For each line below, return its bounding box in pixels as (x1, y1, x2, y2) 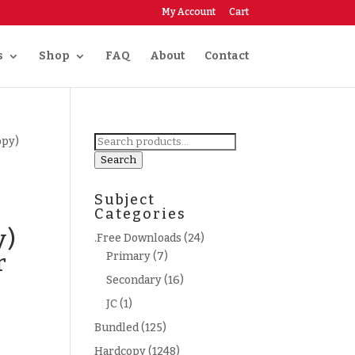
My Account (161, 6, 216, 17)
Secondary (106, 273, 162, 287)
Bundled (94, 321, 139, 334)
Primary (106, 250, 151, 263)
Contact (204, 49, 249, 63)
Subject (94, 191, 156, 208)
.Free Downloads (94, 231, 182, 245)
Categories (94, 205, 187, 223)
